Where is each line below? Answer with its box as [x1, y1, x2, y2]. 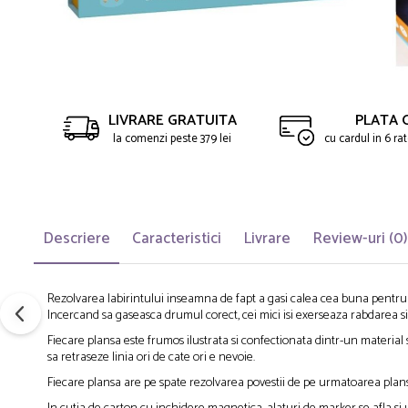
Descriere [43, 226, 110, 251]
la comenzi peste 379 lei [113, 128, 231, 148]
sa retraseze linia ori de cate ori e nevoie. [47, 347, 255, 368]
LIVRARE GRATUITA [107, 107, 237, 133]
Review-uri [312, 226, 389, 251]
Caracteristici [132, 226, 221, 251]
